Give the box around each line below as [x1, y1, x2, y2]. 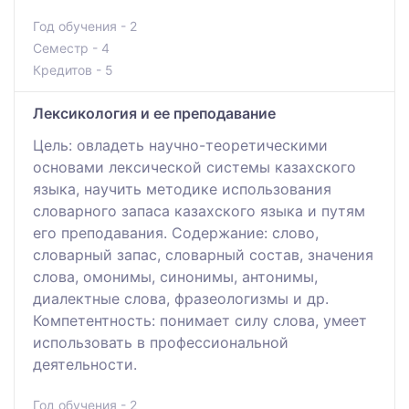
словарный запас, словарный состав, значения [33, 245, 373, 264]
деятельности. [33, 354, 137, 373]
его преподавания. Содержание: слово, [33, 223, 319, 242]
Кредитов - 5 [33, 61, 113, 78]
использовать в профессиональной [33, 332, 288, 351]
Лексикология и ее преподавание [33, 103, 276, 122]
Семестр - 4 [33, 39, 110, 56]
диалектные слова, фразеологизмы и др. [33, 288, 329, 308]
